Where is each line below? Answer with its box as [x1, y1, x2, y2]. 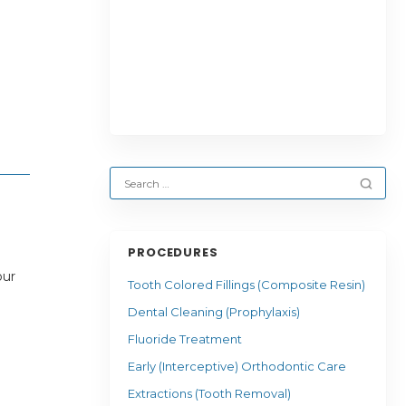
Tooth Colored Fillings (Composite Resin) [127, 277, 365, 292]
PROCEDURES [127, 244, 219, 261]
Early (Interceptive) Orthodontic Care [127, 359, 346, 373]
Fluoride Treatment [127, 332, 242, 346]
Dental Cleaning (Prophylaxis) [127, 304, 300, 319]
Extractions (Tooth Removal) [127, 386, 291, 401]
